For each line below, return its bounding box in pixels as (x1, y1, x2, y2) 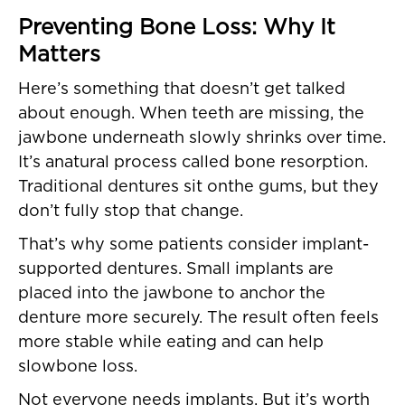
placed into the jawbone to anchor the (18, 286, 325, 303)
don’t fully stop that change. (18, 203, 243, 221)
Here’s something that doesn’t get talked (18, 81, 345, 99)
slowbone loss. (18, 359, 137, 376)
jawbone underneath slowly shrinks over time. (18, 130, 386, 147)
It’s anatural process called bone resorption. (18, 155, 368, 172)
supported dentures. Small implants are (18, 261, 334, 278)
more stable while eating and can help (18, 334, 324, 352)
